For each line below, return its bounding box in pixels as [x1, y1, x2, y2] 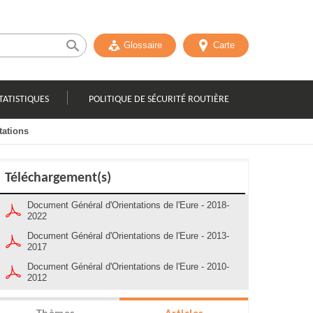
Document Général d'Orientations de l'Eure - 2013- [27, 231, 229, 241]
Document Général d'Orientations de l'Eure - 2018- [27, 200, 229, 210]
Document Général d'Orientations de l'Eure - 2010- [27, 261, 229, 272]
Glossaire [124, 40, 162, 50]
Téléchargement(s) [5, 171, 111, 185]
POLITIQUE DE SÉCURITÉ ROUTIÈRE [88, 94, 229, 105]
